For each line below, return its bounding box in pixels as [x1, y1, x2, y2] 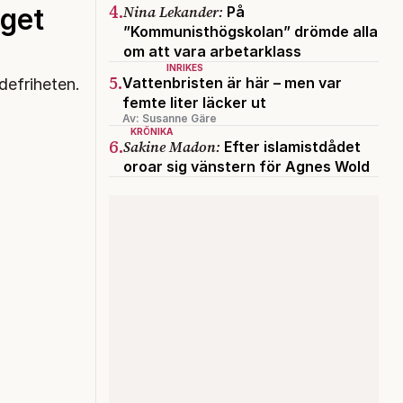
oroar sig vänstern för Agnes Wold [123, 157, 370, 175]
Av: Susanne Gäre [122, 111, 217, 125]
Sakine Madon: [123, 136, 220, 157]
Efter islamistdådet [220, 137, 361, 156]
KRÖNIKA [130, 125, 173, 137]
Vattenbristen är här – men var [122, 73, 342, 92]
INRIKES [166, 61, 203, 73]
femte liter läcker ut [122, 93, 266, 112]
